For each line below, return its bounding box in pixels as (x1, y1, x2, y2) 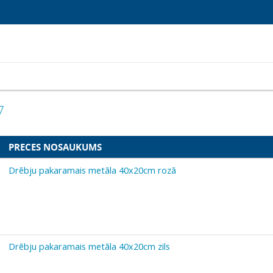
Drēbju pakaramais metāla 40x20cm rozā (9, 163, 176, 176)
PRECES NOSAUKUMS (9, 140, 102, 153)
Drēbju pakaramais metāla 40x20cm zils (9, 239, 170, 252)
